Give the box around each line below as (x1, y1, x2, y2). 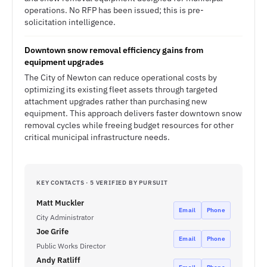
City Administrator (36, 213, 94, 222)
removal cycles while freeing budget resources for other (24, 120, 234, 131)
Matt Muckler (36, 198, 84, 208)
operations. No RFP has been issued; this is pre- (24, 5, 204, 15)
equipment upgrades (24, 57, 104, 67)
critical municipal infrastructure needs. (24, 132, 170, 142)
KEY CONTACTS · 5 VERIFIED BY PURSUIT (36, 179, 168, 187)
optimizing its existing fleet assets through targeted (24, 84, 218, 95)
